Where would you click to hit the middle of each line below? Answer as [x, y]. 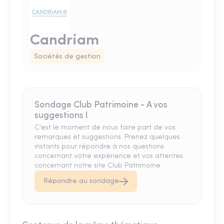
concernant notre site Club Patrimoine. [98, 166]
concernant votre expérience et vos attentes [109, 156]
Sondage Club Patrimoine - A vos [101, 105]
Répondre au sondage [81, 181]
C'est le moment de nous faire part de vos [105, 128]
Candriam [64, 41]
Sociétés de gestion [67, 57]
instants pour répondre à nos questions [99, 147]
